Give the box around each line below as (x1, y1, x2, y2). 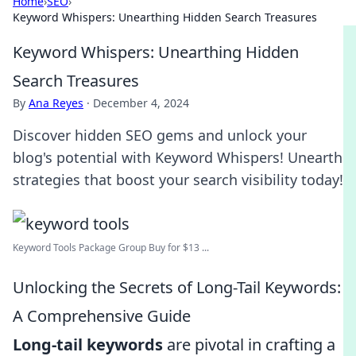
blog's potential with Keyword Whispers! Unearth (13, 148, 342, 167)
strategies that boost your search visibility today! (13, 170, 343, 189)
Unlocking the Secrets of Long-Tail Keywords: (13, 277, 341, 298)
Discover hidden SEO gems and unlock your (13, 126, 307, 145)
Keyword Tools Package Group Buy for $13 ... (13, 241, 209, 254)
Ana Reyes (29, 95, 83, 110)
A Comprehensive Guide (13, 305, 191, 327)
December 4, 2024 (93, 95, 189, 110)
